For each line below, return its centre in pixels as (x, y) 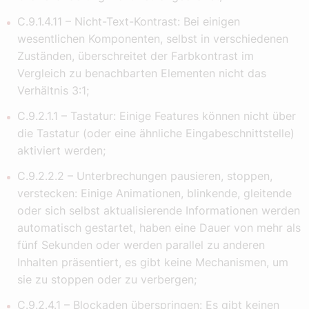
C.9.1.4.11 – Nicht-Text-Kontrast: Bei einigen (129, 22)
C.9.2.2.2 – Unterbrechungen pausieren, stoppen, (145, 176)
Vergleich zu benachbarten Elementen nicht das (142, 73)
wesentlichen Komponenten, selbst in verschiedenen (153, 39)
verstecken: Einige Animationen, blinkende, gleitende (154, 193)
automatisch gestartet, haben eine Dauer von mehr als (159, 228)
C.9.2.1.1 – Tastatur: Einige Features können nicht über (157, 116)
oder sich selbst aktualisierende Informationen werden (159, 211)
